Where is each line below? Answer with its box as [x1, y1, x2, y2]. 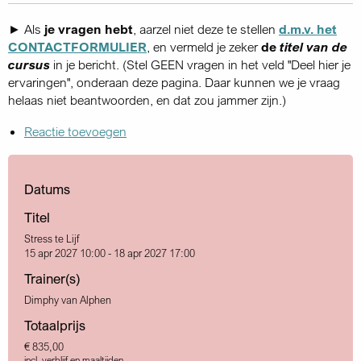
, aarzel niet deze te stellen [133, 20, 279, 37]
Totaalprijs [24, 316, 85, 334]
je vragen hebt [44, 20, 133, 37]
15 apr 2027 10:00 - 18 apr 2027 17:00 [24, 246, 195, 259]
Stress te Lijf [24, 231, 79, 245]
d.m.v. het [279, 20, 337, 37]
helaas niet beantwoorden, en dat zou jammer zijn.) [8, 91, 286, 108]
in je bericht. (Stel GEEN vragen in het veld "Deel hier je [50, 56, 351, 73]
